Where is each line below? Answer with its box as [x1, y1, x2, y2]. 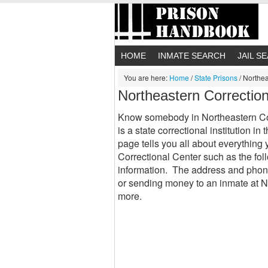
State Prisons [194, 72, 237, 83]
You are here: [124, 72, 169, 83]
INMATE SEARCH [158, 51, 226, 60]
